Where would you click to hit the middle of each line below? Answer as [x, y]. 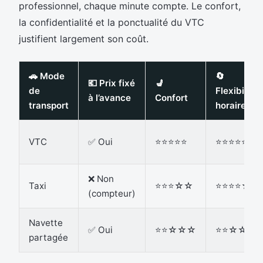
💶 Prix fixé [112, 83]
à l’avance [109, 97]
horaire [231, 105]
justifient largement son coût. [84, 38]
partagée [48, 237]
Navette [46, 222]
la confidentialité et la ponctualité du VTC [112, 22]
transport [49, 105]
